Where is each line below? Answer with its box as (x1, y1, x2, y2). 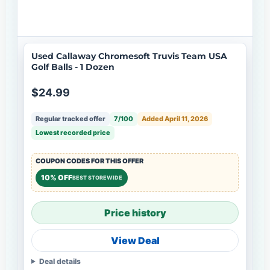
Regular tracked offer (36, 114, 105, 123)
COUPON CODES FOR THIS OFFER (36, 156, 143, 165)
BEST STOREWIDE (72, 174, 122, 181)
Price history (104, 206, 166, 219)
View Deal (110, 234, 160, 246)
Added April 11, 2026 (142, 114, 208, 123)
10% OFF (41, 172, 72, 182)
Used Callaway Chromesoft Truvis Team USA (31, 50, 227, 61)
